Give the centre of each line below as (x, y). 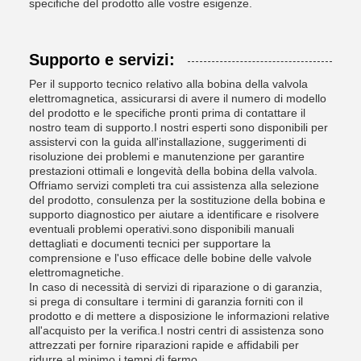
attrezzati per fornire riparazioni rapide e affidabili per (164, 345)
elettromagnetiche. (77, 272)
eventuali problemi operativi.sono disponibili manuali (162, 229)
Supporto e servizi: (102, 60)
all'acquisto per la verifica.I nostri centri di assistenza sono (176, 330)
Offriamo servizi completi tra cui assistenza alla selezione (174, 185)
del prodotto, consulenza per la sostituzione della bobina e (177, 200)
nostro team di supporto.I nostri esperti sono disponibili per (178, 127)
